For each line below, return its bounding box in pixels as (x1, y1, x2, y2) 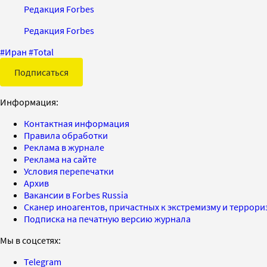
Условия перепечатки (24, 164, 114, 177)
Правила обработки (24, 129, 108, 141)
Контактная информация (24, 117, 129, 129)
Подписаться (14, 66, 69, 78)
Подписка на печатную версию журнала (24, 212, 191, 225)
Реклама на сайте (24, 153, 97, 165)
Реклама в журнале (24, 141, 104, 153)
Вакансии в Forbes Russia (24, 188, 128, 201)
